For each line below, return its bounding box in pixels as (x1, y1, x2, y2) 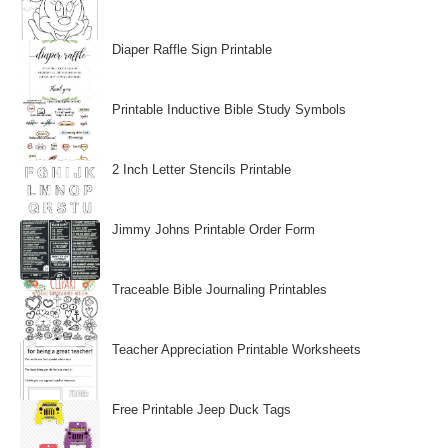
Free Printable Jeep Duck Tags (112, 402, 291, 417)
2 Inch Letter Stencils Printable (112, 162, 291, 177)
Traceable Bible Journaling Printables (112, 282, 327, 297)
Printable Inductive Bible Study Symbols (112, 102, 346, 117)
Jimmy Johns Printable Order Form (112, 222, 315, 237)
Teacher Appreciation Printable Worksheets (112, 342, 361, 357)
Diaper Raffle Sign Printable (112, 42, 272, 57)
